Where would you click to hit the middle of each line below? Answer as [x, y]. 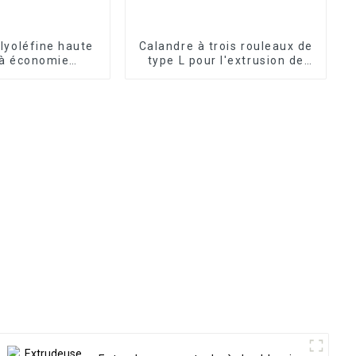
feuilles [226, 74]
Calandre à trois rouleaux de [226, 46]
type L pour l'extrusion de [226, 60]
